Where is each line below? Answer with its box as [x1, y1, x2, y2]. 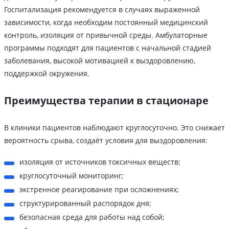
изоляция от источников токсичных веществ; [19, 156, 180, 167]
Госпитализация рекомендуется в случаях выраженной [4, 4, 200, 14]
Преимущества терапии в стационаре [4, 93, 209, 107]
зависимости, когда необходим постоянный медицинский [4, 17, 208, 27]
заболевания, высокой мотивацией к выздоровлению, [4, 55, 195, 65]
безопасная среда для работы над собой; [19, 212, 165, 222]
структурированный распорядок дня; [19, 198, 151, 208]
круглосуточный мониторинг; [19, 170, 124, 180]
